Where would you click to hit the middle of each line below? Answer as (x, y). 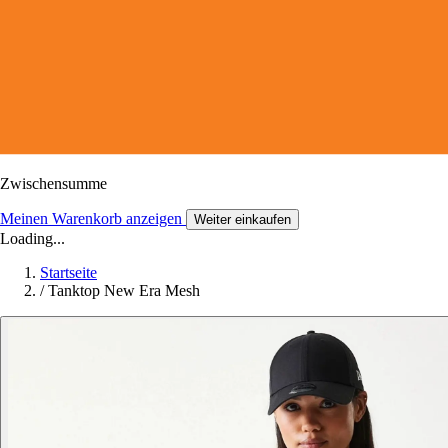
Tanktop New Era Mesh (124, 290)
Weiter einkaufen (242, 219)
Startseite (68, 272)
